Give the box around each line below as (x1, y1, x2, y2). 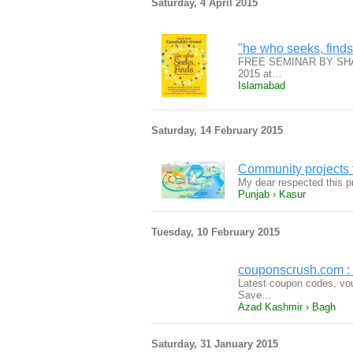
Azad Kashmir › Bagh (238, 301, 336, 313)
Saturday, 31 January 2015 (151, 338, 278, 350)
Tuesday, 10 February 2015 (151, 226, 280, 238)
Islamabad (238, 80, 285, 91)
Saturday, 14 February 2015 (151, 124, 283, 136)
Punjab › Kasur (238, 188, 306, 200)
